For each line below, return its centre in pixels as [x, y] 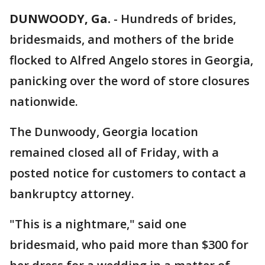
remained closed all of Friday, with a [114, 152]
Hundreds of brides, [178, 19]
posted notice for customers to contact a [128, 173]
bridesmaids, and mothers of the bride [122, 39]
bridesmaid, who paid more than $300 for [129, 245]
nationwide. [45, 101]
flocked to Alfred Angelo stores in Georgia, [131, 60]
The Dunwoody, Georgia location [104, 132]
